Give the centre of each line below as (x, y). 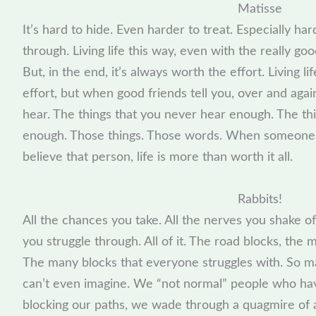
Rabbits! (260, 200)
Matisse (260, 10)
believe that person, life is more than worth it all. (158, 158)
